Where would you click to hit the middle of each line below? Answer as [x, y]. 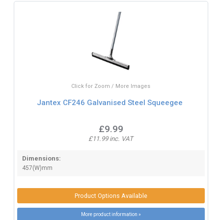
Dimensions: [41, 158]
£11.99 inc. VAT [111, 138]
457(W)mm [37, 168]
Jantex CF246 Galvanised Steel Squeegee [110, 103]
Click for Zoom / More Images [111, 86]
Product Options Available [111, 196]
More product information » [111, 214]
